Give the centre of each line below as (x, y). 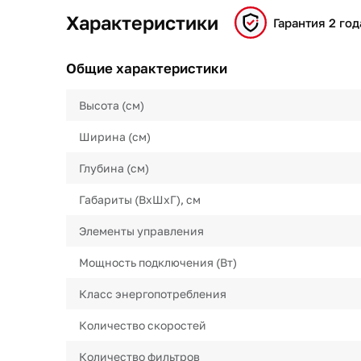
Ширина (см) (115, 137)
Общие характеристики (147, 68)
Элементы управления (141, 231)
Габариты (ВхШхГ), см (140, 199)
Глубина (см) (114, 168)
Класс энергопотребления (153, 294)
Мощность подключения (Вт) (158, 262)
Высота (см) (112, 105)
